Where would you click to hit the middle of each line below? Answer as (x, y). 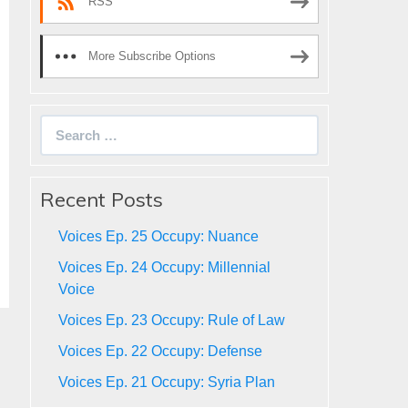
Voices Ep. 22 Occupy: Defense (161, 351)
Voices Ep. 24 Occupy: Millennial (165, 267)
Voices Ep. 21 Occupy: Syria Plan (167, 382)
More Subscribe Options (153, 56)
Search (64, 124)
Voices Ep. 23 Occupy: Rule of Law (172, 320)
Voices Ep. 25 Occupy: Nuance (159, 236)
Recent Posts (102, 199)
